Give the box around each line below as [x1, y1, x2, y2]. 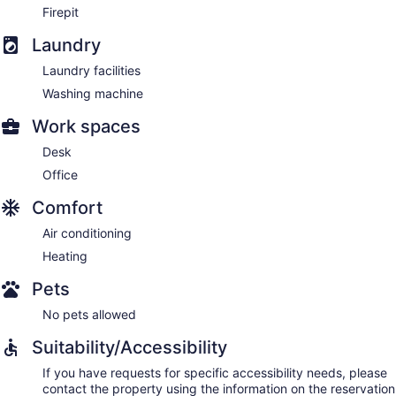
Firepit [42, 4, 79, 20]
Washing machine [42, 86, 143, 102]
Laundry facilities [42, 63, 141, 79]
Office [42, 167, 78, 183]
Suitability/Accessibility [32, 337, 227, 359]
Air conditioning [42, 225, 132, 241]
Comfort [32, 197, 103, 219]
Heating [42, 248, 88, 264]
